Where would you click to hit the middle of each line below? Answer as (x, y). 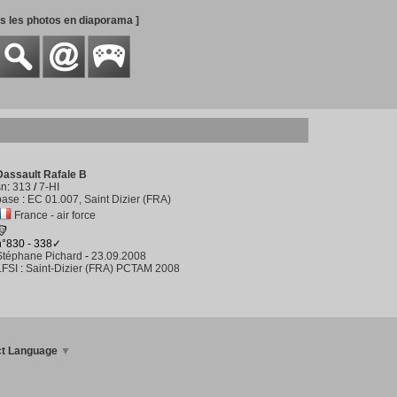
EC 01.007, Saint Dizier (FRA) (99, 199)
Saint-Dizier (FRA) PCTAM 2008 (103, 269)
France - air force (55, 215)
